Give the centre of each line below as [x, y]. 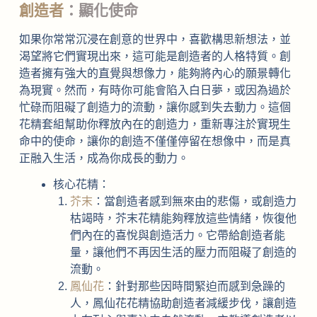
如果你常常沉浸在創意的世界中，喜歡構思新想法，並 [155, 39]
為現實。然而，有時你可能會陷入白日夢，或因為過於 [155, 90]
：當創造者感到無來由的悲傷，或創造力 [194, 201]
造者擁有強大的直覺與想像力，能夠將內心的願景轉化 [155, 73]
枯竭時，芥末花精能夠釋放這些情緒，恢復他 [183, 218]
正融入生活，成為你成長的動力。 [104, 158]
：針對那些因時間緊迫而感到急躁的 [194, 286]
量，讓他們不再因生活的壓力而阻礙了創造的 [183, 252]
